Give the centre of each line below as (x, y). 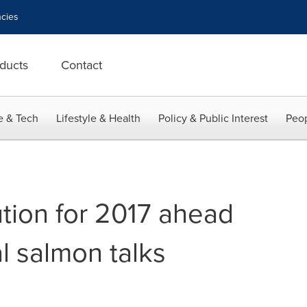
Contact (82, 65)
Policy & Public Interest (213, 118)
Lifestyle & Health (98, 118)
